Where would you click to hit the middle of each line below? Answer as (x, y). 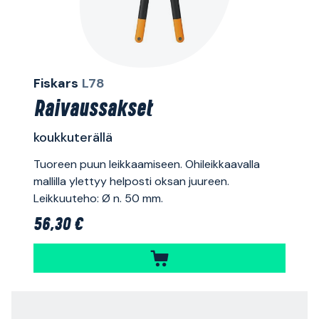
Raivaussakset (93, 111)
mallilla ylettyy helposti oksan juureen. (131, 182)
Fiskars (56, 84)
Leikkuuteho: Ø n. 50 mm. (98, 199)
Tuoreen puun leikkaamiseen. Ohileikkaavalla (146, 164)
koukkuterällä (73, 138)
